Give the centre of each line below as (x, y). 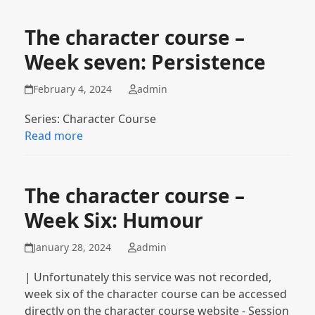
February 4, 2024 (73, 89)
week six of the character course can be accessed (155, 294)
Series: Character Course (90, 119)
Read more (53, 136)
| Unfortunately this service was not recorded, (148, 277)
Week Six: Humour (114, 220)
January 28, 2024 (72, 247)
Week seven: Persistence (145, 62)
